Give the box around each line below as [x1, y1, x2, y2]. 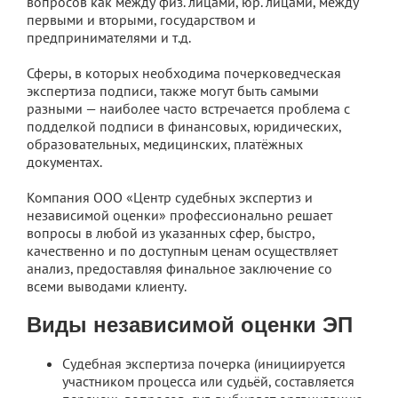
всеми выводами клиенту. [27, 277, 187, 296]
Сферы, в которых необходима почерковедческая [27, 64, 341, 83]
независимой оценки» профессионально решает [27, 206, 332, 225]
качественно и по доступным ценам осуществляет [27, 242, 338, 260]
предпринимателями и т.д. [27, 28, 191, 47]
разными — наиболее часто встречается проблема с [27, 99, 350, 118]
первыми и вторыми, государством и [27, 11, 256, 29]
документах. [27, 153, 102, 171]
